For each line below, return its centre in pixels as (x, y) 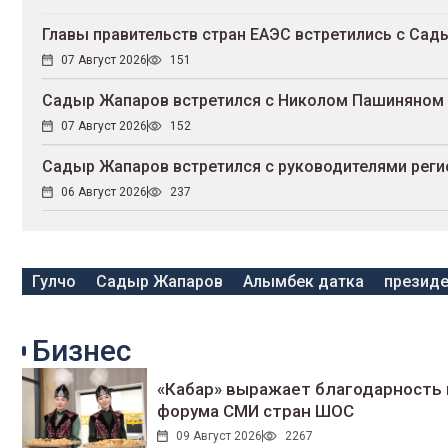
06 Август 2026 (104, 192)
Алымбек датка (303, 282)
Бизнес (81, 351)
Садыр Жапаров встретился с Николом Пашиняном (243, 101)
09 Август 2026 (218, 436)
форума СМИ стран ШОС (255, 411)
